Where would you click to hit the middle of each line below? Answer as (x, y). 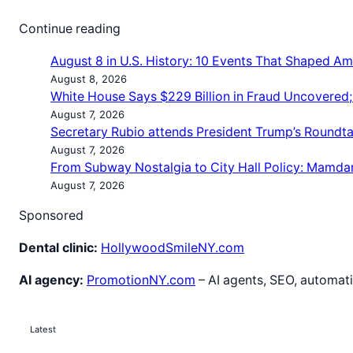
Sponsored (51, 216)
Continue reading (70, 29)
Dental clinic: (58, 248)
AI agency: (51, 281)
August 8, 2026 (89, 79)
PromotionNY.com (141, 281)
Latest (43, 329)
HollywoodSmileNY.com (173, 248)
